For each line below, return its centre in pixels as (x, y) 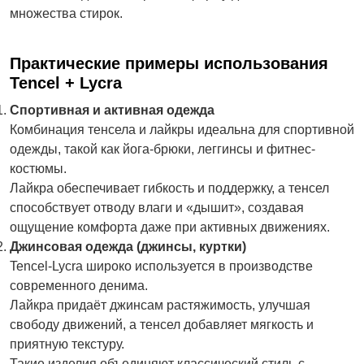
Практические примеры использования (169, 63)
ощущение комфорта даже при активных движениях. (170, 227)
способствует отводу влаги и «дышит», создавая (157, 208)
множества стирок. (66, 13)
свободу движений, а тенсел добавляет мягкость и (162, 325)
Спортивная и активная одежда (112, 110)
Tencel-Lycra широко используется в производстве (161, 266)
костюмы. (38, 169)
